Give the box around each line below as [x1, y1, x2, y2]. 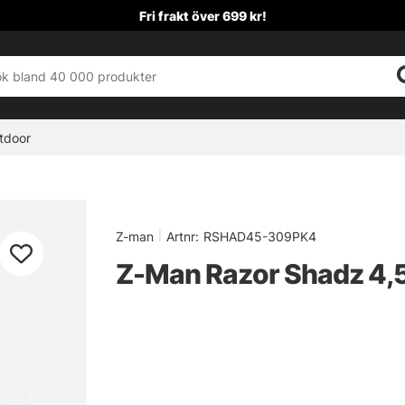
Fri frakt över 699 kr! [138, 7, 267, 24]
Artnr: [166, 229, 199, 245]
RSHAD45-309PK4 [203, 229, 316, 245]
